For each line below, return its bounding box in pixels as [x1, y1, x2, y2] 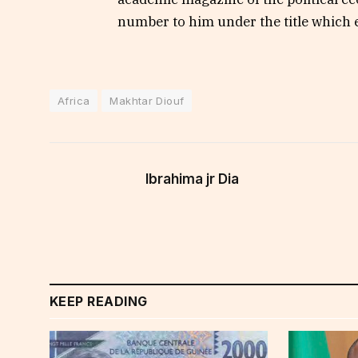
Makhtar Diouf [109, 93, 185, 107]
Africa [58, 93, 90, 107]
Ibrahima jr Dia [145, 170, 239, 187]
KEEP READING [50, 292, 148, 309]
